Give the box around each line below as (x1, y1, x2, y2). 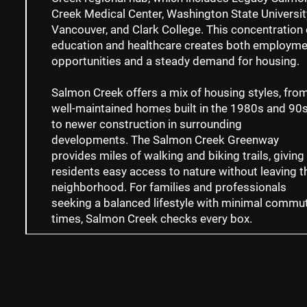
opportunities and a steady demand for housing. (51, 54, 299, 69)
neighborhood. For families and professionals (51, 180, 286, 195)
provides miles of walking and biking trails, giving (51, 149, 304, 163)
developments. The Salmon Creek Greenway (51, 133, 279, 147)
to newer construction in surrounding (51, 117, 242, 132)
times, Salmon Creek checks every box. (51, 212, 252, 226)
